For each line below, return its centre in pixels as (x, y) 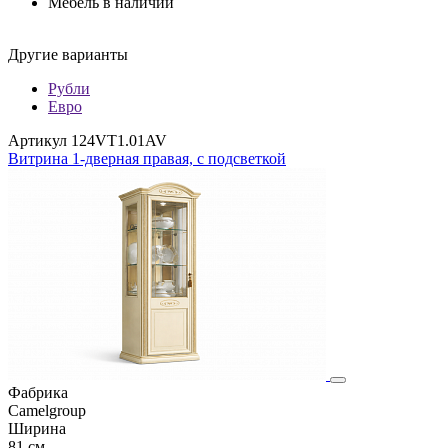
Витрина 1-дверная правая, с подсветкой (147, 158)
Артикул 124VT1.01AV (87, 140)
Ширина (37, 428)
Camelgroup (47, 410)
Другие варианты (68, 54)
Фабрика (38, 392)
